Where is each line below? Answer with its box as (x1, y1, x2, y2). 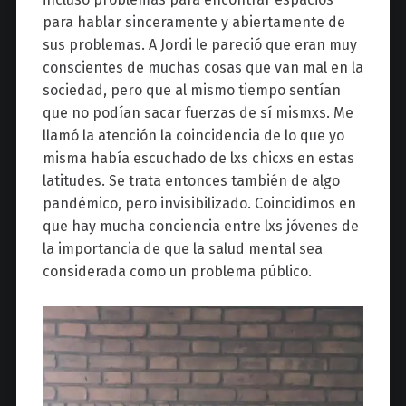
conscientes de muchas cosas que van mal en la (42, 58, 363, 76)
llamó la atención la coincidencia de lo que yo (42, 126, 344, 144)
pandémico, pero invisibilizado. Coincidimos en (42, 194, 356, 212)
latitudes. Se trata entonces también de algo (42, 171, 340, 189)
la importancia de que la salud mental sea (42, 239, 323, 257)
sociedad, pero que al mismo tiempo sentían (42, 81, 341, 99)
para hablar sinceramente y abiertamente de (42, 13, 345, 31)
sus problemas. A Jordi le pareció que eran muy (42, 35, 357, 53)
